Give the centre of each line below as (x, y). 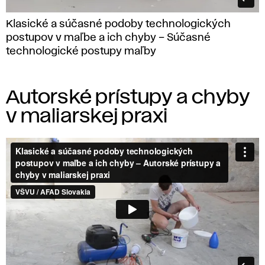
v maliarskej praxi (87, 117)
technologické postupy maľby (81, 52)
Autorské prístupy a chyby (128, 98)
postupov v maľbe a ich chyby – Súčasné (108, 38)
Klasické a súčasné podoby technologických (118, 25)
